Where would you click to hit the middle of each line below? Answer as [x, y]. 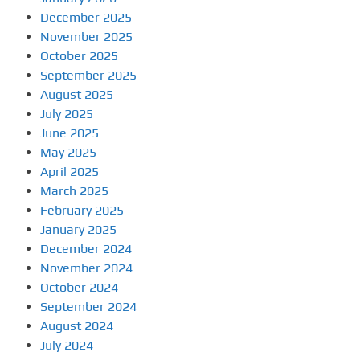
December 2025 [86, 18]
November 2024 [86, 268]
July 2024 [67, 346]
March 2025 [74, 191]
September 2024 [88, 307]
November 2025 [86, 37]
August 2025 [77, 95]
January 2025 [78, 230]
